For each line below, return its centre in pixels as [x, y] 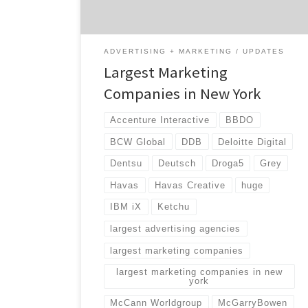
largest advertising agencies [176, 229]
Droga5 [228, 164]
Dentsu [126, 164]
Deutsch [177, 164]
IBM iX [126, 207]
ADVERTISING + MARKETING [168, 52]
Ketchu [174, 207]
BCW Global [138, 142]
